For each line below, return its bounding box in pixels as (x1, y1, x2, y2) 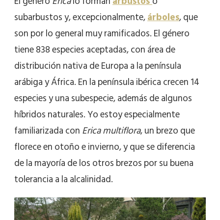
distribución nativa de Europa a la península (14, 58, 181, 74)
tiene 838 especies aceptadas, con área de (14, 42, 175, 57)
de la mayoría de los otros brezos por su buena (14, 155, 193, 171)
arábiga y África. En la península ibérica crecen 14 (14, 74, 199, 90)
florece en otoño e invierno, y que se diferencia (14, 139, 195, 155)
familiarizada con (14, 123, 82, 138)
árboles (147, 9, 179, 25)
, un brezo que (140, 123, 195, 138)
